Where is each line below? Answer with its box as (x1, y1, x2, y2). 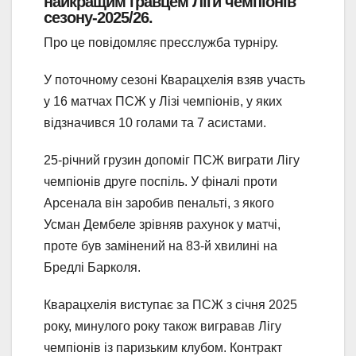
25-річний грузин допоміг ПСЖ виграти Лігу (44, 153, 300, 167)
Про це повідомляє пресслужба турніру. (44, 36, 278, 49)
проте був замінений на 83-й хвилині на (44, 239, 277, 253)
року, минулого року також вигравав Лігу (44, 319, 281, 333)
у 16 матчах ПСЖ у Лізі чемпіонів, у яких (44, 95, 282, 108)
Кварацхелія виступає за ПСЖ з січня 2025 (44, 298, 297, 311)
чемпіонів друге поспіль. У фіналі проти (44, 175, 277, 188)
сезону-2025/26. (44, 9, 153, 26)
